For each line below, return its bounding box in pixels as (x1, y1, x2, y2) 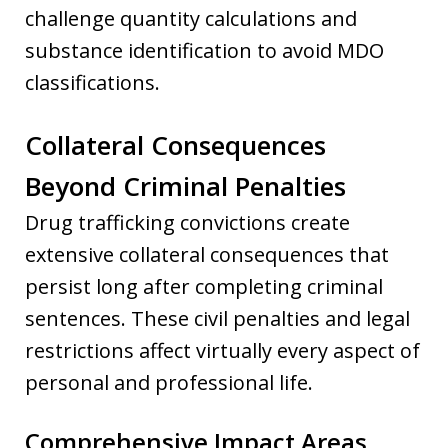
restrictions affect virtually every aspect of (25, 336, 420, 364)
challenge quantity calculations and (25, 4, 357, 32)
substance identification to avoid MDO (25, 36, 384, 64)
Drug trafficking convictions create (25, 208, 350, 236)
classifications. (25, 68, 160, 96)
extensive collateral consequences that (25, 240, 389, 268)
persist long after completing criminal (25, 272, 383, 300)
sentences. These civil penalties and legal (25, 304, 410, 332)
